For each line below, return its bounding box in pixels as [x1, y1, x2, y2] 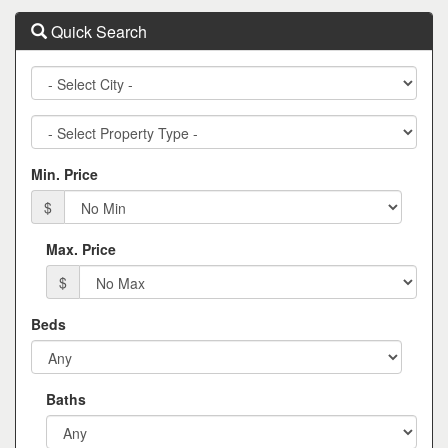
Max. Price [46, 239, 116, 260]
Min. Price [31, 164, 98, 185]
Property [30, 114, 88, 135]
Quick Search [47, 20, 147, 44]
